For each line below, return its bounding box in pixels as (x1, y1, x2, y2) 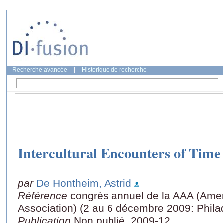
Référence (18, 189, 70, 201)
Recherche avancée (12, 66, 67, 73)
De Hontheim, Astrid (36, 177, 131, 189)
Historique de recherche (82, 66, 147, 73)
